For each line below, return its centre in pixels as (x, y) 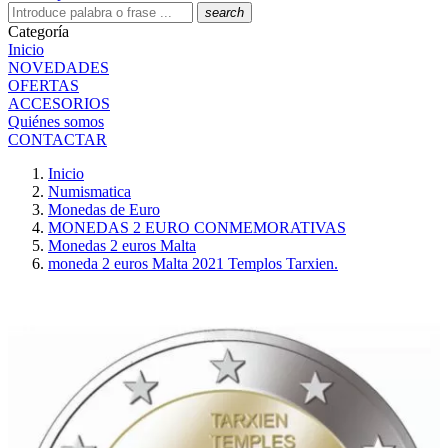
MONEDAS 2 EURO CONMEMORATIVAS (197, 227)
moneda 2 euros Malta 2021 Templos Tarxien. (193, 263)
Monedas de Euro (104, 209)
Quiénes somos (56, 121)
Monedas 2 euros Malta (122, 245)
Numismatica (89, 191)
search (224, 12)
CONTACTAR (57, 139)
